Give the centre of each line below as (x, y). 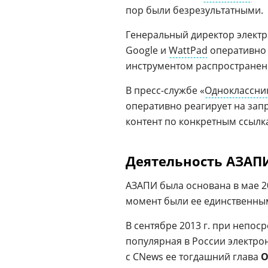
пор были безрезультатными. (194, 10)
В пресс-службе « (165, 90)
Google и (147, 50)
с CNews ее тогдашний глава (193, 257)
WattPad (188, 50)
